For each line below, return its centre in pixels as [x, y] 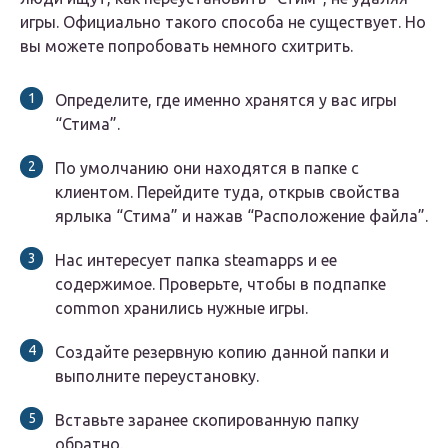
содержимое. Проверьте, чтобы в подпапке [220, 284]
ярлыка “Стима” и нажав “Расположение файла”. [241, 216]
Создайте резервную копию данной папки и [222, 352]
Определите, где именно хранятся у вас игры [226, 100]
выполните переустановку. [157, 376]
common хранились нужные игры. [181, 308]
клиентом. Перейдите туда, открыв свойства [227, 192]
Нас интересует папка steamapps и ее [196, 260]
